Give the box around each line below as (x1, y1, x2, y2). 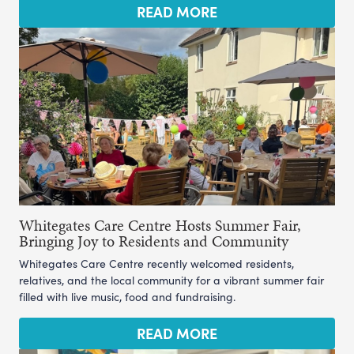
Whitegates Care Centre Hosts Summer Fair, (19, 213, 301, 236)
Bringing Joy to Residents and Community (19, 229, 288, 252)
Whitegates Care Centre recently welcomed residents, (19, 255, 294, 271)
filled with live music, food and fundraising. (19, 288, 235, 304)
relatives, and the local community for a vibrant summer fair (19, 272, 324, 288)
